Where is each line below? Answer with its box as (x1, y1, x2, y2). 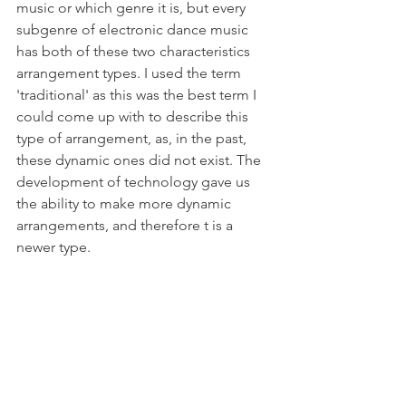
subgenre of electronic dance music (16, 20, 252, 38)
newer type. (16, 237, 91, 256)
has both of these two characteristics (16, 42, 254, 60)
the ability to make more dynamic (16, 194, 235, 212)
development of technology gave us (16, 172, 254, 190)
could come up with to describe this (16, 107, 252, 125)
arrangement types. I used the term (16, 63, 245, 82)
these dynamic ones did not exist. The (16, 150, 265, 169)
